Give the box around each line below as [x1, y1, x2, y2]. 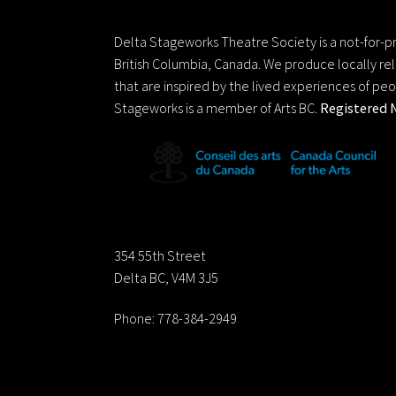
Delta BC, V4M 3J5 [114, 268, 219, 286]
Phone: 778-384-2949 [114, 308, 238, 327]
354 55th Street [114, 246, 207, 264]
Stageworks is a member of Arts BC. [114, 99, 321, 118]
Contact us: [114, 203, 210, 227]
